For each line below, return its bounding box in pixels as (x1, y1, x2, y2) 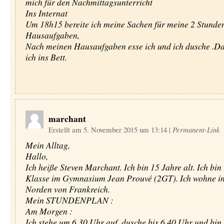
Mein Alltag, (25, 139, 70, 151)
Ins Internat (25, 7, 67, 19)
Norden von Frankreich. (25, 183, 110, 195)
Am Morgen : (25, 205, 72, 217)
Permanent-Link (172, 124, 220, 134)
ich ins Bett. (25, 51, 67, 63)
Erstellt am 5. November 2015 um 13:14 (48, 124, 169, 134)
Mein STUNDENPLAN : (25, 194, 113, 206)
